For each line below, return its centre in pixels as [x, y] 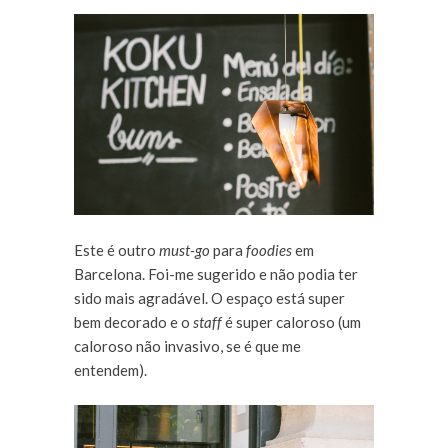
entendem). [110, 369]
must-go [184, 249]
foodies [269, 249]
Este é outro [116, 249]
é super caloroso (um [291, 321]
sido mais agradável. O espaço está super [209, 297]
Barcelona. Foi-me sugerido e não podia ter [216, 273]
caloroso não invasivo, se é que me [187, 345]
